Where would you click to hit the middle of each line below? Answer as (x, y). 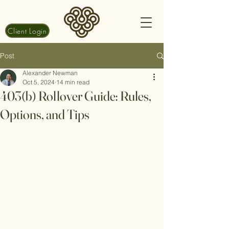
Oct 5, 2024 (39, 82)
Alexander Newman (50, 73)
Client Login (27, 31)
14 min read (73, 82)
